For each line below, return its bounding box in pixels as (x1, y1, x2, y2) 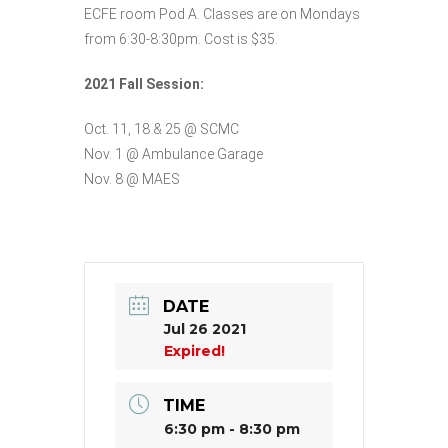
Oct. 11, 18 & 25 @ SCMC (84, 120, 239, 137)
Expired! (164, 341, 225, 360)
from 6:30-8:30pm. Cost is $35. (84, 30, 278, 47)
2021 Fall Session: (84, 75, 204, 92)
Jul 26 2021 (164, 319, 246, 338)
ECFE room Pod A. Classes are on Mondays (84, 5, 360, 22)
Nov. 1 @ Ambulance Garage (84, 145, 263, 162)
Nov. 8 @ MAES (84, 170, 180, 187)
